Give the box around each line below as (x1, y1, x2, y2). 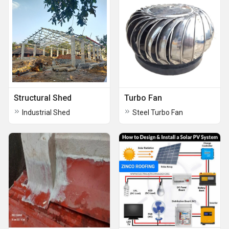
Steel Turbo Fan (132, 108, 183, 117)
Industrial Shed (22, 108, 70, 117)
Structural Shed (14, 93, 72, 103)
